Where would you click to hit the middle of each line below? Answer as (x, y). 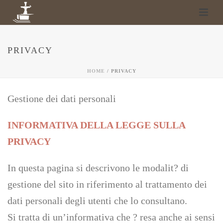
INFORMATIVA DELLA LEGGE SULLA (96, 125)
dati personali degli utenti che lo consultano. (97, 201)
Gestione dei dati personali (62, 99)
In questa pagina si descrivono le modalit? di (98, 168)
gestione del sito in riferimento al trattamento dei (107, 184)
